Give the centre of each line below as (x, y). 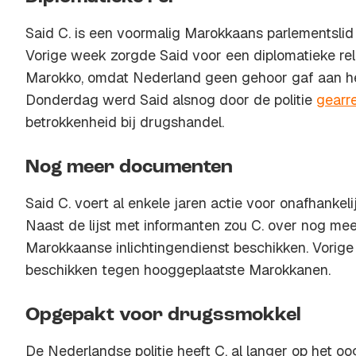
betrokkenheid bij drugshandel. (125, 122)
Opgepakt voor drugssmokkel (163, 315)
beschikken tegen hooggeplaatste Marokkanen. (178, 270)
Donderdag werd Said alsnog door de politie (171, 100)
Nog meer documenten (129, 168)
